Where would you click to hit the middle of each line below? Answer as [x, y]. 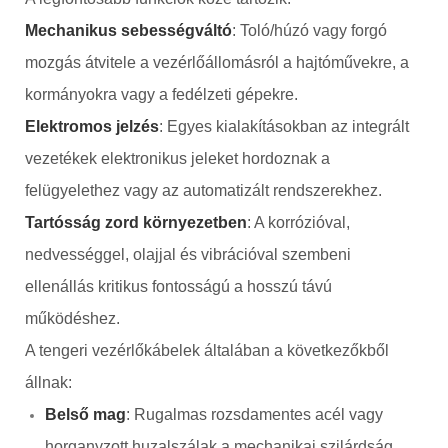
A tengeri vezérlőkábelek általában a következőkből [207, 350]
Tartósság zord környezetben [136, 222]
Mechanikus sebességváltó [128, 30]
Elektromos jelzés [92, 126]
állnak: [48, 382]
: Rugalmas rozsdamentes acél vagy [254, 414]
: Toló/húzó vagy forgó [309, 30]
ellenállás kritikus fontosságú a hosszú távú [178, 286]
